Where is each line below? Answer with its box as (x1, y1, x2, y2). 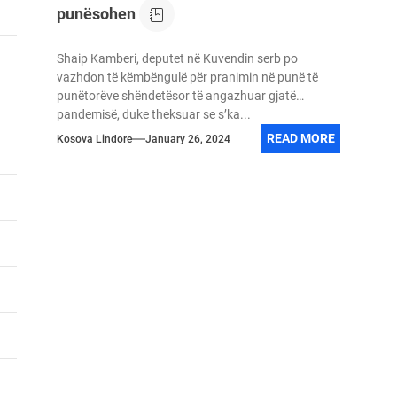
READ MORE (266, 131, 335, 145)
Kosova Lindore (56, 132, 132, 145)
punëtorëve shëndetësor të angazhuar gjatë (56, 89, 296, 103)
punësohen (56, 4, 136, 23)
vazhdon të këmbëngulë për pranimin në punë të (56, 70, 318, 84)
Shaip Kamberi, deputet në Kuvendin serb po (56, 51, 298, 66)
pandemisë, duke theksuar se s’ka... (56, 107, 251, 121)
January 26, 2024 (144, 132, 230, 145)
